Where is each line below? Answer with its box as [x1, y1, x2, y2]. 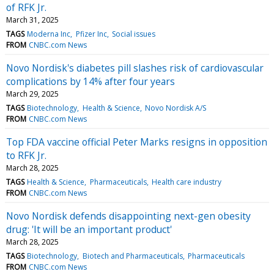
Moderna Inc [27, 28, 71, 39]
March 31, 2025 [6, 14, 59, 25]
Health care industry [151, 176, 221, 187]
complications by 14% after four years [6, 74, 175, 88]
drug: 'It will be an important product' [6, 222, 172, 236]
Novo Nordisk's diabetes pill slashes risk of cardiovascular [6, 61, 264, 75]
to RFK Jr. [6, 148, 46, 162]
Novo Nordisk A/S [144, 102, 206, 113]
